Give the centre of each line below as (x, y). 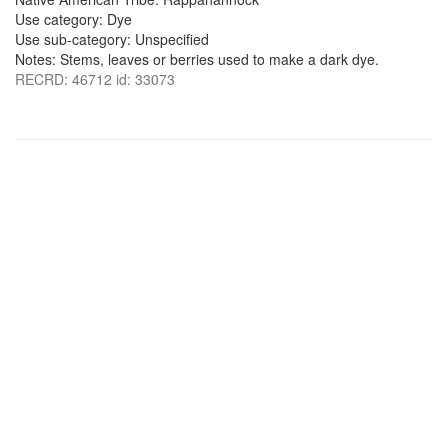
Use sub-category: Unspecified (112, 39)
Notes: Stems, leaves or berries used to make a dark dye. (197, 59)
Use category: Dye (73, 19)
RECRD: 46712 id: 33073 (95, 79)
